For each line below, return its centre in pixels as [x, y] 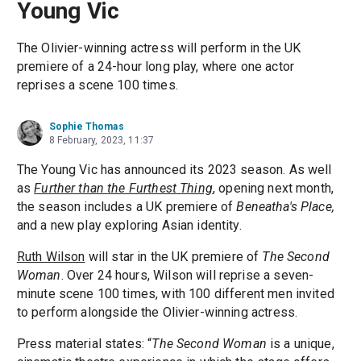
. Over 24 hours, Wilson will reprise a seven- [187, 275]
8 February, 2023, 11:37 [102, 140]
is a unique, [300, 343]
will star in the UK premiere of [174, 256]
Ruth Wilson [51, 256]
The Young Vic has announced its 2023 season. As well [174, 169]
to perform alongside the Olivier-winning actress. [157, 312]
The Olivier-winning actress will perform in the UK [159, 48]
